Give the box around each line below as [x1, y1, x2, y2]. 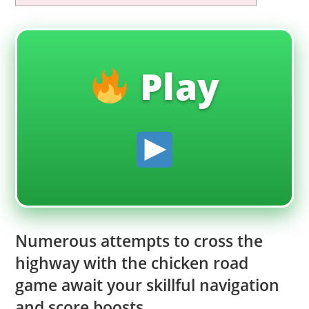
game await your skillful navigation [15, 274, 280, 296]
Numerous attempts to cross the [15, 230, 263, 252]
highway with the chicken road [15, 252, 249, 274]
